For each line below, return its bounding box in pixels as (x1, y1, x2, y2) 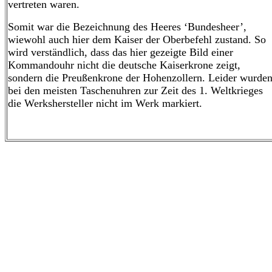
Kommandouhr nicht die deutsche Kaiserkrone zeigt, (8, 59, 240, 71)
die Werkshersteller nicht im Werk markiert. (8, 97, 202, 109)
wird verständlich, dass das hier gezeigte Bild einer (8, 46, 233, 58)
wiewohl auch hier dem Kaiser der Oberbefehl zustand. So (8, 33, 266, 46)
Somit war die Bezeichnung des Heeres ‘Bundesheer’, (8, 21, 246, 33)
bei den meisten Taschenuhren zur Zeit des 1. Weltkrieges (8, 84, 263, 97)
